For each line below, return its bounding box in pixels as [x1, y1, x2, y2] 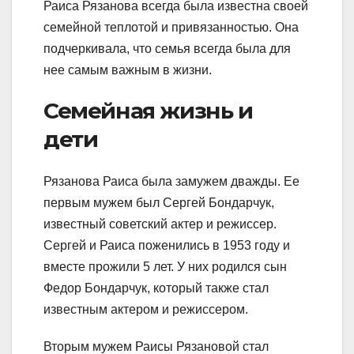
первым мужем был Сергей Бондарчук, [43, 195, 274, 209]
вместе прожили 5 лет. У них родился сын [43, 259, 287, 273]
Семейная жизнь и [43, 96, 253, 124]
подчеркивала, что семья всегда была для [43, 41, 291, 55]
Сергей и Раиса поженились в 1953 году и [43, 238, 290, 252]
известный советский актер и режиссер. [43, 217, 277, 231]
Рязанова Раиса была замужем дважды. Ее [43, 174, 299, 188]
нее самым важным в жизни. [43, 62, 212, 77]
